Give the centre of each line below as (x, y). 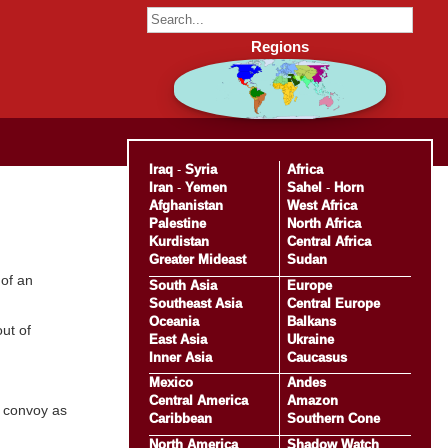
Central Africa (328, 241)
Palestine (177, 223)
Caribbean (180, 419)
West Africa (321, 205)
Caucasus (316, 357)
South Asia (182, 285)
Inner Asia (180, 357)
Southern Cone (333, 419)
